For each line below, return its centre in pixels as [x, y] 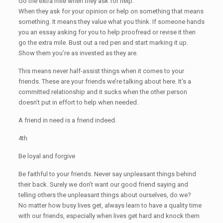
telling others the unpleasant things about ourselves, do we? [105, 195]
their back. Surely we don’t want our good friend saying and [103, 184]
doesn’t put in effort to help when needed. [78, 102]
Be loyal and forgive [47, 156]
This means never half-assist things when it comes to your [101, 71]
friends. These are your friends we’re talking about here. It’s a [105, 81]
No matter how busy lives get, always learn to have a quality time [110, 205]
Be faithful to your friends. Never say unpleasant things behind [107, 174]
